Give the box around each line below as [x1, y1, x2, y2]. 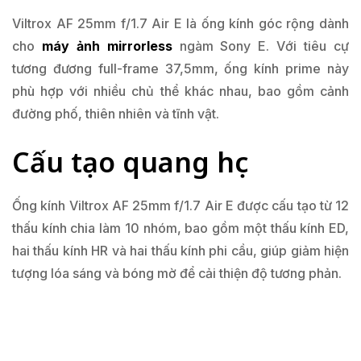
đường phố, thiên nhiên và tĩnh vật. [12, 106, 219, 122]
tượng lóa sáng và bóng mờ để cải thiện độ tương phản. [12, 265, 342, 282]
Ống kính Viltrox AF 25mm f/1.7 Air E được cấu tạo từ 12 [12, 197, 349, 214]
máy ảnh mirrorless [41, 38, 172, 55]
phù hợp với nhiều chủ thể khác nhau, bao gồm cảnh [12, 83, 349, 100]
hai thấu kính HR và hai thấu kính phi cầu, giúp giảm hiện [12, 243, 349, 259]
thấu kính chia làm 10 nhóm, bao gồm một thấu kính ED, [12, 220, 349, 237]
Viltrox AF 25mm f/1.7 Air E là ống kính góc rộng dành [12, 15, 349, 32]
